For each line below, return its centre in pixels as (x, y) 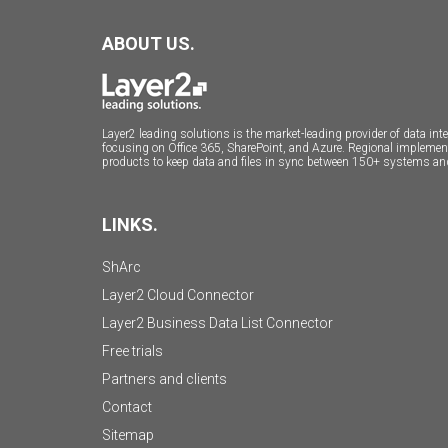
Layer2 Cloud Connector (178, 295)
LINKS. (130, 224)
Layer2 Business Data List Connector (217, 323)
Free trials (132, 351)
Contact (127, 407)
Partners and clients (164, 379)
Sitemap (128, 435)
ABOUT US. (148, 43)
